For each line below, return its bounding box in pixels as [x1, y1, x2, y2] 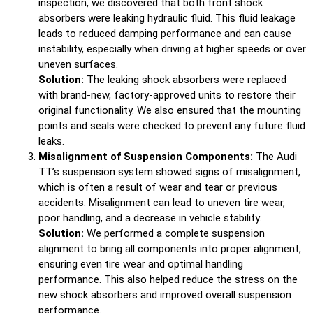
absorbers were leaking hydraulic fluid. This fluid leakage [38, 11, 296, 24]
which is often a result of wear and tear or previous [38, 180, 277, 194]
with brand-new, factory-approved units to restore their [38, 88, 296, 101]
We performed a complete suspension [84, 226, 265, 240]
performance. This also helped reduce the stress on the [38, 272, 298, 286]
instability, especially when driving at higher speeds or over [38, 42, 306, 55]
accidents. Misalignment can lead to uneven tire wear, [38, 196, 285, 209]
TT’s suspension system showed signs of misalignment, [38, 165, 300, 178]
